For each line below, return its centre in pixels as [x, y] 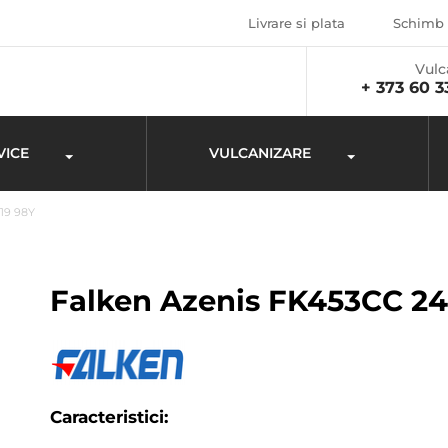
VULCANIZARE [260, 153]
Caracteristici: [109, 417]
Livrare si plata [296, 23]
